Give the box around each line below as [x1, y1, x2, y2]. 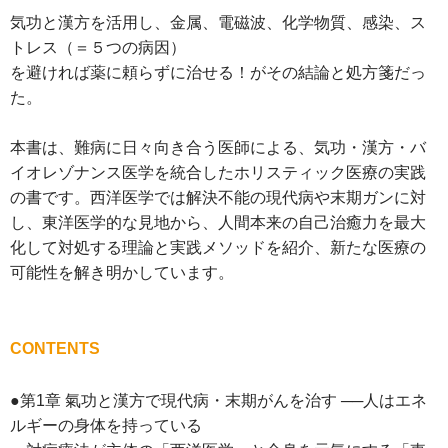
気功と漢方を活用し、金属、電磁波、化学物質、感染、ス [10, 14, 426, 32]
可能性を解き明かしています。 [10, 264, 234, 282]
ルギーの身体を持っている [10, 417, 202, 435]
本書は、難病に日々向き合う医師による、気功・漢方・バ [10, 139, 426, 157]
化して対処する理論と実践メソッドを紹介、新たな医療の [10, 239, 426, 257]
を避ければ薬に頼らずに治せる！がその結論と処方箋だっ [10, 64, 426, 82]
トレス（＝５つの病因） [10, 39, 186, 57]
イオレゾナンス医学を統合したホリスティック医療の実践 [10, 164, 426, 182]
